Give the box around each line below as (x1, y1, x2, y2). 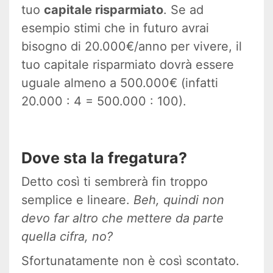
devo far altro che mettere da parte (21, 211, 224, 226)
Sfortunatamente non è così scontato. (21, 253, 239, 269)
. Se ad (163, 2, 204, 18)
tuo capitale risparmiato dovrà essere (21, 57, 234, 73)
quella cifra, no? (21, 229, 113, 244)
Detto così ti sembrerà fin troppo (21, 174, 208, 190)
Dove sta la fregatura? (21, 149, 187, 168)
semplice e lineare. (21, 193, 133, 208)
